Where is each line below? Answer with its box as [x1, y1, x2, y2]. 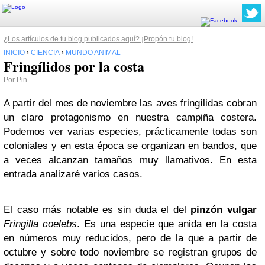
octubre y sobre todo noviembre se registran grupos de [4, 247, 257, 258]
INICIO [4, 49, 25, 57]
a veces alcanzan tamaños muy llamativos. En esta [4, 154, 257, 166]
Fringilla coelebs [4, 218, 77, 230]
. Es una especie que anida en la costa [76, 218, 257, 230]
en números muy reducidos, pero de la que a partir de [4, 232, 257, 244]
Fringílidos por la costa [4, 56, 144, 76]
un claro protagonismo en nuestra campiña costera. [4, 112, 257, 123]
